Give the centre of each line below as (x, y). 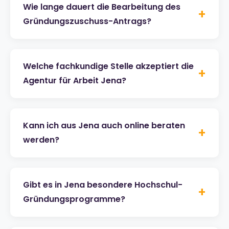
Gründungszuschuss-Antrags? (87, 21)
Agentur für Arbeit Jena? (75, 81)
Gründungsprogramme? (74, 199)
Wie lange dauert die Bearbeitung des (102, 7)
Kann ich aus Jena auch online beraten (104, 126)
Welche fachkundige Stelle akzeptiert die (108, 66)
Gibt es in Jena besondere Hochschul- (103, 185)
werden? (41, 140)
